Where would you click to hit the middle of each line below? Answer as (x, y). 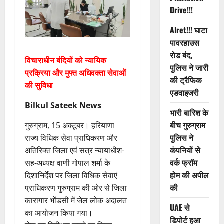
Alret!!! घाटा (188, 30)
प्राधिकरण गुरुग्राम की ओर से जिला (76, 188)
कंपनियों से (185, 150)
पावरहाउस (184, 43)
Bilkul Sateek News (63, 106)
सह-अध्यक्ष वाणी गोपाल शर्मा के (68, 163)
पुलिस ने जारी (189, 68)
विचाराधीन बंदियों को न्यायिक (66, 61)
